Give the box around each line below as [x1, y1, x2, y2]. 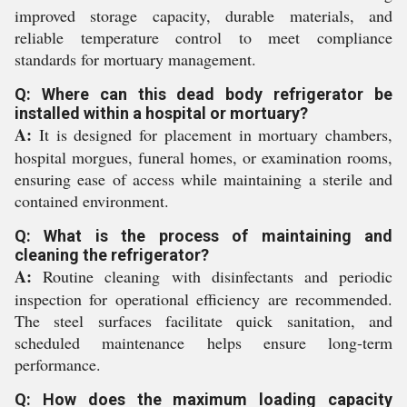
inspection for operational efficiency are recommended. [15, 287, 392, 310]
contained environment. [15, 189, 169, 212]
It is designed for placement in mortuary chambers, [32, 123, 392, 145]
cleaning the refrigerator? [15, 244, 209, 264]
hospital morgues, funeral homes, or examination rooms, [15, 145, 392, 168]
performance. [15, 352, 101, 375]
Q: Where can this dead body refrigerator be [15, 84, 392, 104]
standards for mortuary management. [15, 47, 256, 70]
